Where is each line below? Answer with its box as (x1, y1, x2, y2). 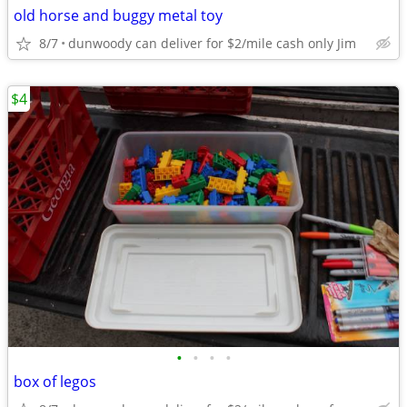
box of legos (14, 372, 96, 392)
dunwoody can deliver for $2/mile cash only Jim (68, 35, 356, 52)
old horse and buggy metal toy (14, 5, 223, 25)
